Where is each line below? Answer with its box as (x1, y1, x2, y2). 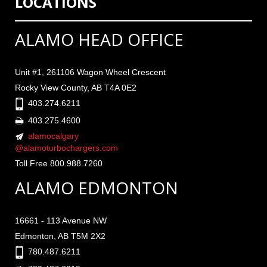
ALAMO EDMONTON (15, 176, 178, 199)
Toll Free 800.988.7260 (15, 158, 103, 168)
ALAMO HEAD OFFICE (15, 27, 184, 51)
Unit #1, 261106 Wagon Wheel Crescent (15, 67, 166, 77)
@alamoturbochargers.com (15, 142, 118, 153)
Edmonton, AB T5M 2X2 (15, 231, 105, 241)
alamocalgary (28, 131, 79, 141)
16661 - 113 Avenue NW (15, 215, 107, 225)
